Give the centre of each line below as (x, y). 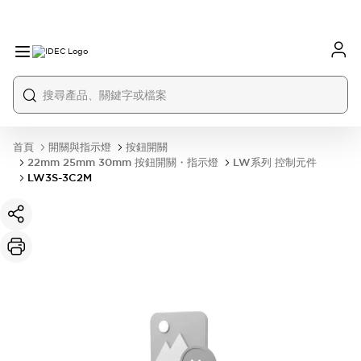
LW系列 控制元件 (275, 162)
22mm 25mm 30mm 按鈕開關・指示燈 (123, 162)
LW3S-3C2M (60, 178)
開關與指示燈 (80, 147)
